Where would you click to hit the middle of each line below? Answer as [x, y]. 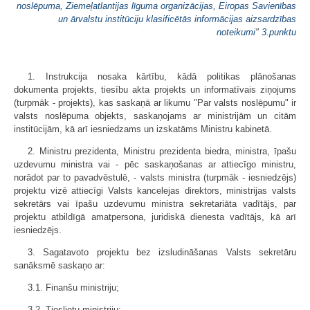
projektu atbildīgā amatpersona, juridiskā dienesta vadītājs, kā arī [155, 217]
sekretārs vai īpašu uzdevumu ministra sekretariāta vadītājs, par [155, 204]
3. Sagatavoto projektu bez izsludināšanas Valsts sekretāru [162, 252]
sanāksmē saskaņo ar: [60, 265]
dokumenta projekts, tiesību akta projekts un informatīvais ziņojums [155, 90]
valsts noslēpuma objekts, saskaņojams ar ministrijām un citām [155, 116]
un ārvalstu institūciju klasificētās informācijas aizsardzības [177, 19]
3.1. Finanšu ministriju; [73, 288]
